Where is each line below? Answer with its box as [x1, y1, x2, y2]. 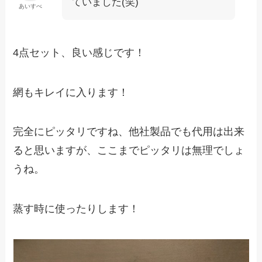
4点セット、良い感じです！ [13, 46, 146, 58]
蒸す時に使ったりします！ [13, 203, 140, 215]
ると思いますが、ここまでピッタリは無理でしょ [13, 144, 245, 157]
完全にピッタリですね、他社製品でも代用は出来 [13, 126, 245, 138]
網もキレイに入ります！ [13, 86, 129, 98]
